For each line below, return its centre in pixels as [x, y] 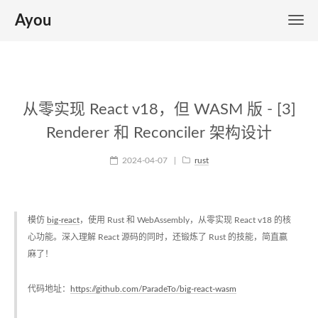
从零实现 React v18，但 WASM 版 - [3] [159, 109]
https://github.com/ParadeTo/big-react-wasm [153, 289]
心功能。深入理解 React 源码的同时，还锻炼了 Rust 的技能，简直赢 [158, 237]
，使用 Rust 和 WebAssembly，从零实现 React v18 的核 [185, 220]
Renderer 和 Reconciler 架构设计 [159, 133]
